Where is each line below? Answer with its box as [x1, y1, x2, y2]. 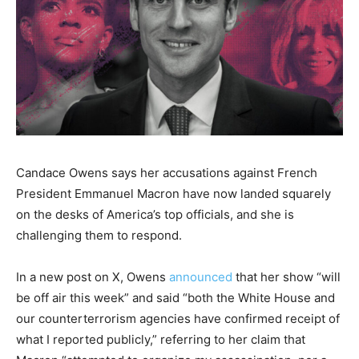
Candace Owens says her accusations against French [16, 164, 317, 180]
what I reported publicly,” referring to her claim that [16, 331, 305, 347]
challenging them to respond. [16, 227, 182, 243]
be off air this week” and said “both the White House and [16, 289, 335, 305]
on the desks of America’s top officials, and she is [16, 206, 294, 222]
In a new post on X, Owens [16, 268, 169, 284]
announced [169, 268, 236, 284]
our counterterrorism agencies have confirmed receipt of [16, 310, 340, 326]
